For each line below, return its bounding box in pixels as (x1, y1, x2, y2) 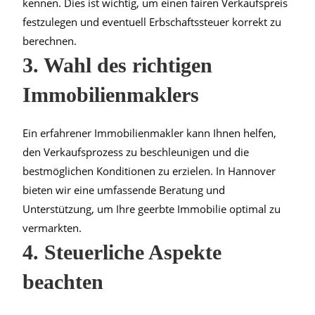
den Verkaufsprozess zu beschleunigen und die (22, 144, 250, 159)
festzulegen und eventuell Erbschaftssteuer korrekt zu (22, 14, 282, 29)
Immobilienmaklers (22, 82, 200, 106)
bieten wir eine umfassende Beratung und (22, 182, 226, 197)
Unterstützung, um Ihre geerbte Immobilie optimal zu (22, 201, 281, 216)
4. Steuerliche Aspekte (22, 240, 222, 264)
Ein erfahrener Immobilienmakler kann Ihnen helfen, (22, 125, 277, 140)
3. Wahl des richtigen (22, 53, 213, 77)
